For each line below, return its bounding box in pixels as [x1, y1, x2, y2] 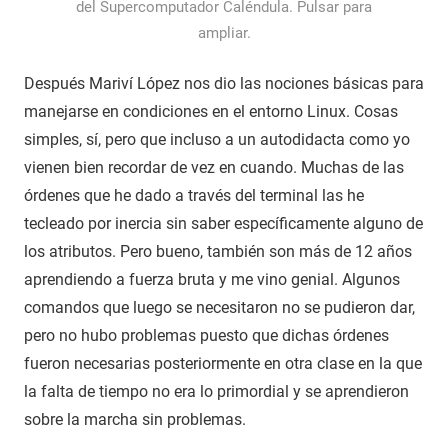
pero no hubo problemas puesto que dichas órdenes [24, 326, 389, 346]
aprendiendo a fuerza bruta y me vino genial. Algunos [24, 270, 400, 290]
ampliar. [197, 24, 251, 43]
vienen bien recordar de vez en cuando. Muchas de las [24, 158, 404, 178]
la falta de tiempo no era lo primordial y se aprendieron [24, 382, 409, 402]
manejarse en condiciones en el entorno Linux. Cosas [24, 102, 398, 122]
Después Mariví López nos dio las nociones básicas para [24, 74, 424, 94]
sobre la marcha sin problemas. [24, 410, 246, 430]
